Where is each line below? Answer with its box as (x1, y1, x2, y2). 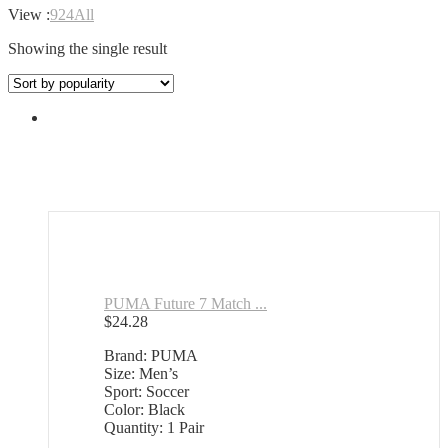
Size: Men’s (104, 365, 178, 383)
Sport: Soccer (104, 383, 189, 401)
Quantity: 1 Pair (104, 419, 204, 437)
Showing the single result (8, 40, 167, 58)
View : (8, 6, 50, 24)
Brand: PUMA (104, 347, 198, 365)
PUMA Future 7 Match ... (104, 295, 267, 313)
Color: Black (104, 401, 185, 419)
